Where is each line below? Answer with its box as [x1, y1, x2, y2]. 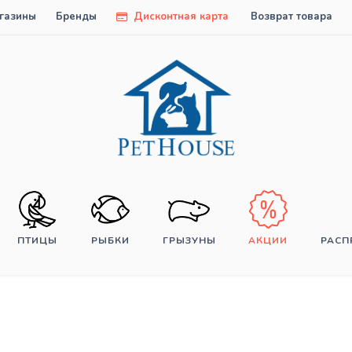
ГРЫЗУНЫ [162, 234, 216, 247]
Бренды [56, 9, 97, 24]
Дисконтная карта [130, 9, 229, 24]
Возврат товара [251, 9, 332, 24]
